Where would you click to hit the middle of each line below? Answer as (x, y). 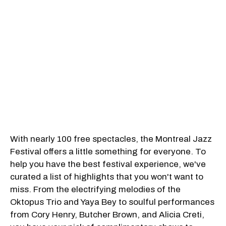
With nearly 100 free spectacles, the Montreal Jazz (111, 139)
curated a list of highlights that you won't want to (107, 177)
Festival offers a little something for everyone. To (108, 152)
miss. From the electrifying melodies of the (95, 190)
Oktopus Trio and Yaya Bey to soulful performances (112, 202)
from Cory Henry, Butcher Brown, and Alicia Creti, (107, 215)
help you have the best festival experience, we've (108, 164)
